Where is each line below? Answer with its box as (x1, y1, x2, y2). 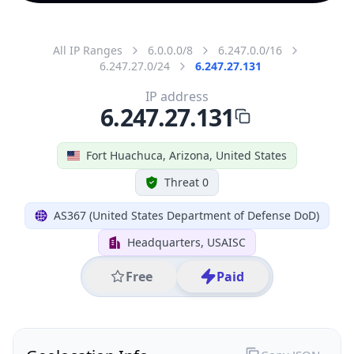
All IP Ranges (53, 42, 122, 58)
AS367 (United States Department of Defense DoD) (54, 207, 319, 223)
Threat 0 (164, 174, 209, 190)
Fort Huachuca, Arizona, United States (86, 147, 287, 163)
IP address (145, 87, 209, 105)
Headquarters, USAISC (127, 234, 246, 250)
